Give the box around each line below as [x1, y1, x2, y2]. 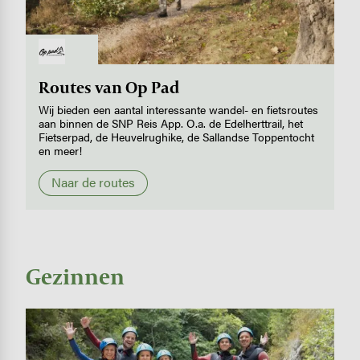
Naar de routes [51, 173, 136, 192]
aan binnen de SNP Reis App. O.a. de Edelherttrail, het [39, 115, 304, 132]
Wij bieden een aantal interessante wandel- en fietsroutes [39, 101, 319, 118]
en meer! [39, 142, 83, 159]
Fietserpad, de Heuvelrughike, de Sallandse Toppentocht [39, 129, 315, 145]
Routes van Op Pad [39, 76, 181, 98]
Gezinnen [25, 260, 125, 291]
